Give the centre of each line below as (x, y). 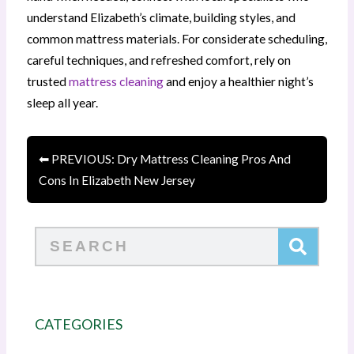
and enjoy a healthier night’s (238, 82)
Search (53, 237)
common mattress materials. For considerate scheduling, (177, 39)
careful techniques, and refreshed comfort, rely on (158, 60)
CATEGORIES (78, 324)
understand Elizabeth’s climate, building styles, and (161, 18)
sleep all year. (62, 103)
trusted (47, 82)
